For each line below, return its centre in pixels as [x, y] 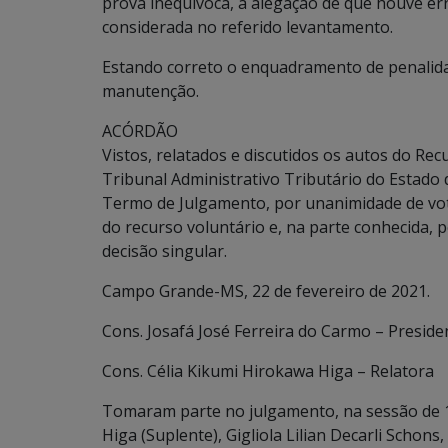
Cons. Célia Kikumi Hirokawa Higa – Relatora [268, 371]
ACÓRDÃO [140, 131]
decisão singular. [164, 251]
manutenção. [150, 91]
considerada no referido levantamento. [247, 27]
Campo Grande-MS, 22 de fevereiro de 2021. [266, 291]
